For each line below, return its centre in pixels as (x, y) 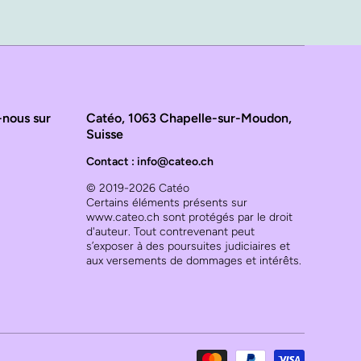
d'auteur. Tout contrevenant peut (170, 232)
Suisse (105, 134)
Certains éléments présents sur (167, 203)
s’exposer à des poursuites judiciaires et (188, 246)
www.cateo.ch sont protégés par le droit (189, 217)
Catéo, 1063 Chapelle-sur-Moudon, (189, 118)
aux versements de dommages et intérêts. (194, 261)
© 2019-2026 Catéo (138, 188)
